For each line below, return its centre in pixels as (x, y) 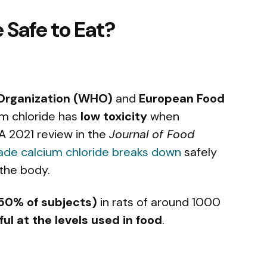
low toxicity (114, 116)
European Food (182, 98)
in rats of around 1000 (159, 202)
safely (199, 152)
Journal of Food (152, 134)
